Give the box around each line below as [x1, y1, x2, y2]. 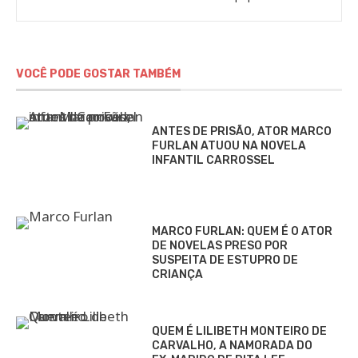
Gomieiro [126, 6, 181, 22]
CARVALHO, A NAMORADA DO [152, 338, 312, 352]
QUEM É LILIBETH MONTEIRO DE [152, 324, 327, 338]
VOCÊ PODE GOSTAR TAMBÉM [16, 67, 181, 82]
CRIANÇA [152, 267, 203, 281]
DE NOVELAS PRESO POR [152, 238, 288, 253]
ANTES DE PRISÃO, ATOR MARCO [152, 124, 332, 138]
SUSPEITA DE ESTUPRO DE [152, 253, 298, 267]
